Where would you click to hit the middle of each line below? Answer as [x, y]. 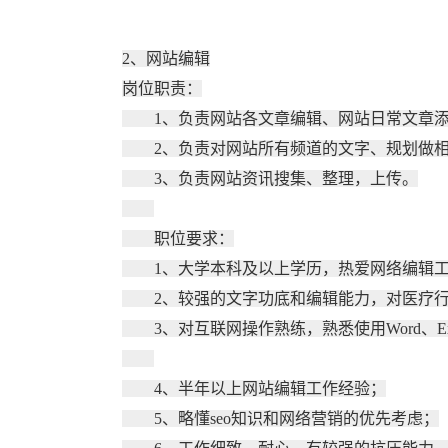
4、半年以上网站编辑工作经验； [254, 388]
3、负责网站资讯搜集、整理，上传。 [270, 178]
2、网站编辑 [166, 58]
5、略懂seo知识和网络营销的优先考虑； [280, 418]
